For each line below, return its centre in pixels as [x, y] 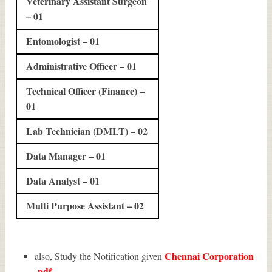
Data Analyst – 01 [63, 181]
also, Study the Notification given [99, 256]
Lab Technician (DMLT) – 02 [87, 131]
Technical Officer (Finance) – [86, 91]
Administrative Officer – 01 [82, 66]
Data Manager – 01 [66, 156]
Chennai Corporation [209, 256]
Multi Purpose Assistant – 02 [85, 206]
